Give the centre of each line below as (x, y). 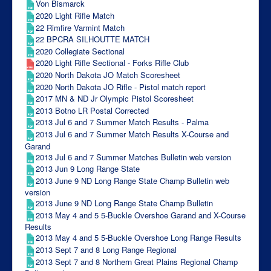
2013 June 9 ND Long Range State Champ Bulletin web (132, 180)
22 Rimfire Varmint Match (80, 27)
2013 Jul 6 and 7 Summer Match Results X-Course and (132, 134)
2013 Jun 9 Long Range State (88, 169)
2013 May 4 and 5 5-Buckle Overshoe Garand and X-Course (141, 215)
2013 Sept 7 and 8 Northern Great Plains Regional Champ (137, 261)
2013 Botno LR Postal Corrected (92, 110)
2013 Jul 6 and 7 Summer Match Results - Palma (122, 122)
